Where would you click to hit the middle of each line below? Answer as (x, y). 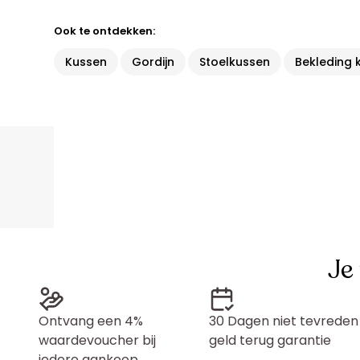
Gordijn (153, 62)
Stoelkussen (235, 62)
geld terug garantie (270, 340)
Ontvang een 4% (91, 321)
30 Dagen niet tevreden (284, 321)
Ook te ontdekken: (105, 31)
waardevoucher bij (97, 340)
